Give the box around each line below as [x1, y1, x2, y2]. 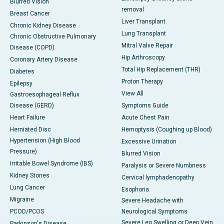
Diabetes [10, 68, 34, 75]
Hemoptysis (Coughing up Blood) [121, 126, 212, 133]
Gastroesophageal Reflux [10, 91, 79, 98]
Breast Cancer [10, 10, 50, 17]
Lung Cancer [10, 184, 45, 191]
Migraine [10, 196, 34, 203]
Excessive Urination [121, 138, 176, 145]
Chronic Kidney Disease [10, 22, 76, 29]
